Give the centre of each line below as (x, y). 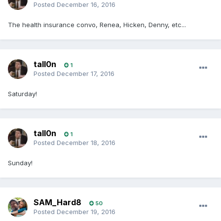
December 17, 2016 (86, 74)
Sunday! (20, 163)
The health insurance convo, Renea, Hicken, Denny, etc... (97, 25)
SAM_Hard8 (57, 203)
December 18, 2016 (86, 143)
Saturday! (22, 94)
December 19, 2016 (86, 212)
